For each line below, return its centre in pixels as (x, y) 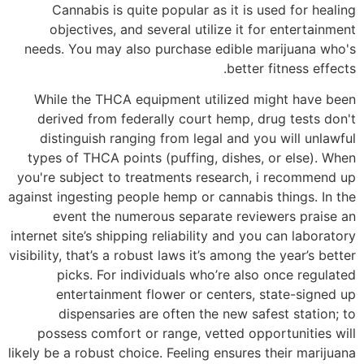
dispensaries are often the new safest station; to (207, 314)
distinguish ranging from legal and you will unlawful (198, 139)
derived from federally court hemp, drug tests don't (197, 119)
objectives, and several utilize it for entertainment (203, 29)
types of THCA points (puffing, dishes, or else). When (192, 158)
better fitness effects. (291, 68)
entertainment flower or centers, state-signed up (206, 295)
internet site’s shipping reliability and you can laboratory (183, 236)
